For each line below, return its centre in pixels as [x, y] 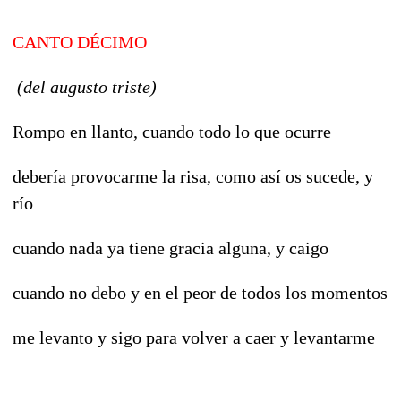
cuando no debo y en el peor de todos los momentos [200, 292]
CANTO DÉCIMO [80, 42]
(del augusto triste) [85, 86]
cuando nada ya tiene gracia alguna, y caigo [171, 247]
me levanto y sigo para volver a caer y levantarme [194, 337]
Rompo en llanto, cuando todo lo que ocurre [172, 131]
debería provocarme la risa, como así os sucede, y [193, 176]
